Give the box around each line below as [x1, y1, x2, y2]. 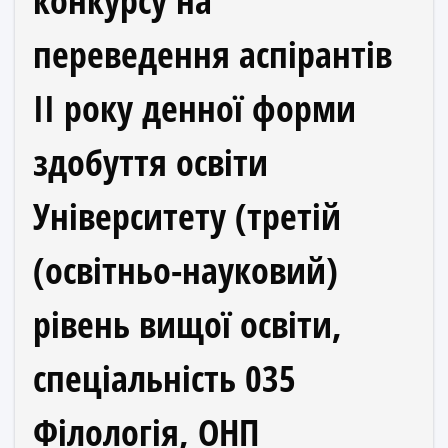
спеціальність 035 [33, 354, 296, 403]
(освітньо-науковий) [33, 246, 338, 295]
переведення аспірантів [33, 30, 392, 79]
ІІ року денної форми [33, 84, 356, 133]
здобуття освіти [33, 138, 268, 187]
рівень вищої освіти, [33, 300, 342, 349]
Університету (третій [33, 192, 341, 241]
